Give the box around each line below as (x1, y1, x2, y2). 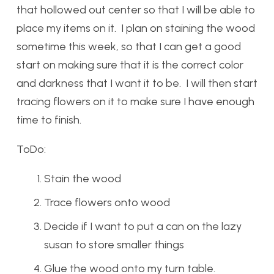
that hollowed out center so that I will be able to (17, 3, 255, 17)
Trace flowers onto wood (44, 196, 170, 209)
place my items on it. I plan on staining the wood (17, 21, 255, 35)
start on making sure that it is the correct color (17, 58, 243, 72)
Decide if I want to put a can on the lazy (44, 220, 242, 233)
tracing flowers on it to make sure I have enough (17, 95, 254, 108)
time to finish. (17, 113, 81, 127)
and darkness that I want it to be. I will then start (17, 76, 257, 90)
